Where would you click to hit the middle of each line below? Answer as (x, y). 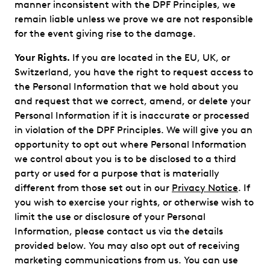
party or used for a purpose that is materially (117, 173)
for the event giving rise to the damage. (105, 33)
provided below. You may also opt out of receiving (127, 246)
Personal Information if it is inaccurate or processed (132, 115)
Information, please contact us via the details (119, 231)
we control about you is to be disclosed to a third (125, 159)
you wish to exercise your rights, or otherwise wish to (134, 202)
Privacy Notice (205, 188)
